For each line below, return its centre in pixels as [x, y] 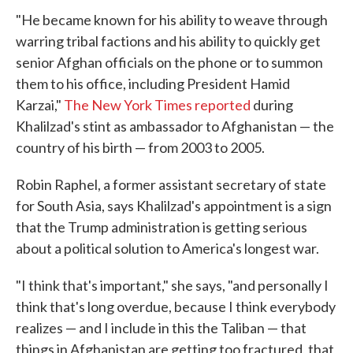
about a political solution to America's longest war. [167, 248]
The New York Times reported [157, 105]
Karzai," [40, 105]
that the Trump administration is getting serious [162, 227]
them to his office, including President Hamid [153, 84]
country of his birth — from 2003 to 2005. [140, 147]
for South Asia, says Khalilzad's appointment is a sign [174, 206]
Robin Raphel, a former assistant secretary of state [171, 184]
